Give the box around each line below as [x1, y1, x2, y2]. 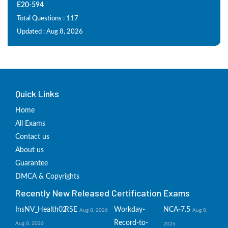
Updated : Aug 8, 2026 [17, 28, 83, 35]
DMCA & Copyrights [15, 173, 79, 180]
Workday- [114, 206, 145, 213]
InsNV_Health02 [15, 206, 67, 213]
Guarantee [15, 160, 48, 167]
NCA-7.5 [163, 206, 190, 213]
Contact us [15, 133, 49, 140]
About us [15, 147, 44, 154]
